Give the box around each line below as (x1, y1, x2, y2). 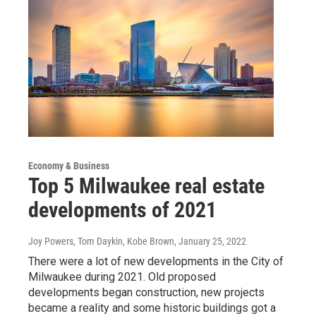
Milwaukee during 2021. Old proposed (28, 269, 216, 284)
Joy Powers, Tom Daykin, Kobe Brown (28, 235, 174, 247)
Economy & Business (28, 159, 109, 171)
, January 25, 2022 (174, 235, 246, 247)
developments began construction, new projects (28, 285, 265, 299)
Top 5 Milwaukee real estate (28, 173, 265, 198)
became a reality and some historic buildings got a (28, 300, 276, 315)
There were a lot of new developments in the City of (28, 254, 284, 268)
